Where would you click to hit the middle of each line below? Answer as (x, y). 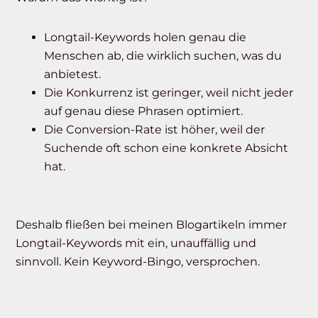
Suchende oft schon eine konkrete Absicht (166, 148)
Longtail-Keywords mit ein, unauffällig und (136, 243)
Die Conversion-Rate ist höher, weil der (155, 130)
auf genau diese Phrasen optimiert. (144, 111)
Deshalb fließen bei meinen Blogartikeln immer (152, 225)
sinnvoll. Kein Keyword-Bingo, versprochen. (138, 262)
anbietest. (73, 75)
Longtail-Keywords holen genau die (146, 38)
